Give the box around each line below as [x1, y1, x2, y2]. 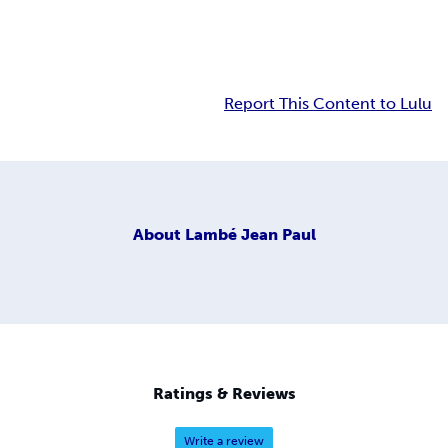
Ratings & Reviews [152, 384, 296, 404]
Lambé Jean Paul [184, 224, 316, 244]
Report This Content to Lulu [224, 94, 432, 114]
